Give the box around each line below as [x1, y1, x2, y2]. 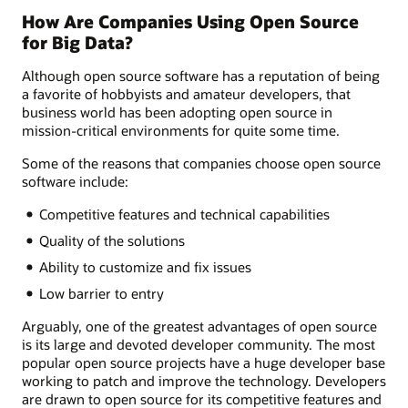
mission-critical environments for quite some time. [22, 120, 340, 139]
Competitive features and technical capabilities [38, 205, 330, 224]
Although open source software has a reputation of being [22, 66, 380, 85]
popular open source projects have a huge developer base [22, 353, 385, 372]
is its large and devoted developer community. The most [22, 335, 375, 354]
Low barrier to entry [38, 283, 164, 302]
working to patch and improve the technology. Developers [22, 372, 386, 391]
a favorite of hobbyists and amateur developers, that [22, 84, 351, 103]
